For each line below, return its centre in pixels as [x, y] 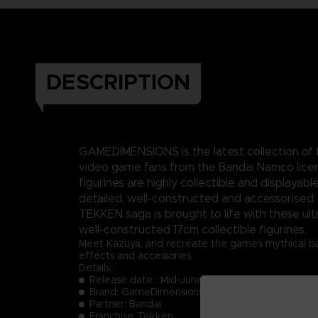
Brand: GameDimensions [146, 291]
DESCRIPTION [118, 82]
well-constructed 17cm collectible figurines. [193, 229]
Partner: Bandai [125, 303]
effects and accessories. [136, 255]
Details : [97, 267]
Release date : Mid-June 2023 [161, 279]
